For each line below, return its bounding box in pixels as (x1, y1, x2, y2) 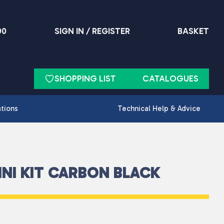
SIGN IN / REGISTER (54, 25, 130, 36)
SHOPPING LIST (54, 73, 115, 83)
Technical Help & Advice (117, 104, 200, 113)
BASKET (177, 25, 209, 36)
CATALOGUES (142, 73, 198, 83)
